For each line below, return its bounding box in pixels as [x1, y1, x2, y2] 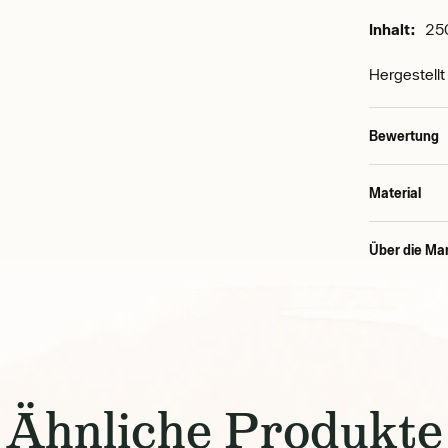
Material [369, 184, 422, 201]
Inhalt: [369, 20, 417, 38]
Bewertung [369, 127, 440, 144]
